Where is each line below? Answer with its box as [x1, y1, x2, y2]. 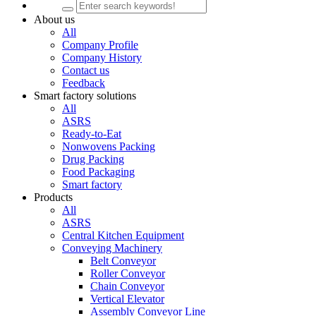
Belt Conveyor [90, 255, 156, 267]
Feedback [62, 77, 105, 89]
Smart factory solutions [34, 90, 136, 102]
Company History [62, 51, 142, 63]
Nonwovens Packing [62, 140, 155, 152]
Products [34, 191, 73, 203]
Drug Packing [62, 153, 124, 165]
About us [34, 13, 75, 25]
